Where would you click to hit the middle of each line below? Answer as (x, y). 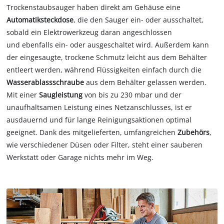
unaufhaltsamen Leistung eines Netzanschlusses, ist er (99, 107)
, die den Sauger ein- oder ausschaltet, (139, 20)
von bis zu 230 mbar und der (133, 95)
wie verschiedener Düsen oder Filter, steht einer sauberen (105, 145)
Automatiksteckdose (40, 20)
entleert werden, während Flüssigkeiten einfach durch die (104, 70)
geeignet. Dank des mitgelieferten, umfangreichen (92, 132)
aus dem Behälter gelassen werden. (146, 82)
